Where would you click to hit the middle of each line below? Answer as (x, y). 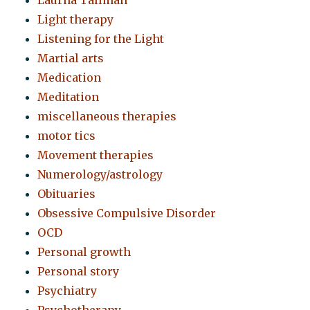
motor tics (67, 136)
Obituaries (67, 194)
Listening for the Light (101, 39)
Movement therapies (96, 155)
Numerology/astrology (100, 175)
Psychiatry (67, 291)
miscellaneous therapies (107, 117)
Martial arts (71, 58)
